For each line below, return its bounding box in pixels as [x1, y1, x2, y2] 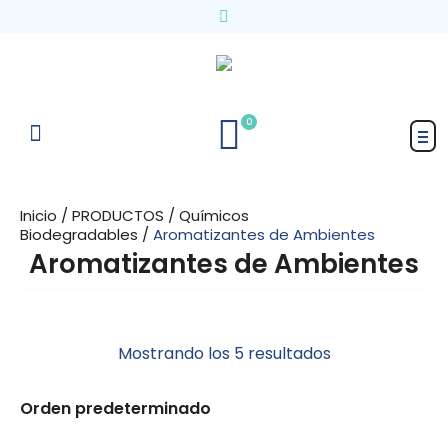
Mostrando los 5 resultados [117, 341, 331, 365]
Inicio [20, 204, 57, 226]
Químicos [179, 204, 249, 226]
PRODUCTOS [72, 204, 164, 226]
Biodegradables [20, 223, 138, 245]
